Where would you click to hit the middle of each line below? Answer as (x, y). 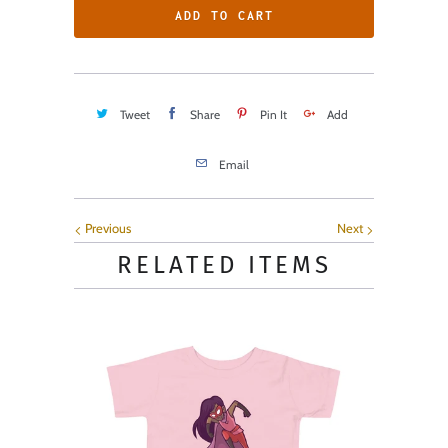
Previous (106, 228)
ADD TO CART (224, 16)
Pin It (273, 114)
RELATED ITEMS (224, 265)
